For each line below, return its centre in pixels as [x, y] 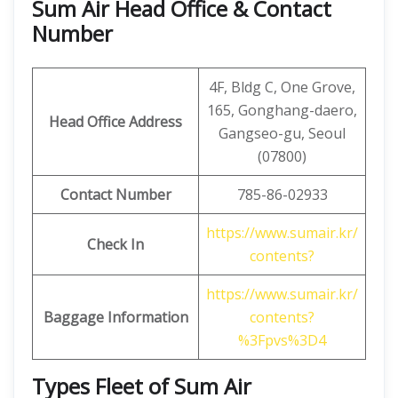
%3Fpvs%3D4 [282, 340]
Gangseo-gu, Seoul [282, 133]
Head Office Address [115, 122]
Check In [115, 244]
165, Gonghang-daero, [282, 110]
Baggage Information [115, 317]
